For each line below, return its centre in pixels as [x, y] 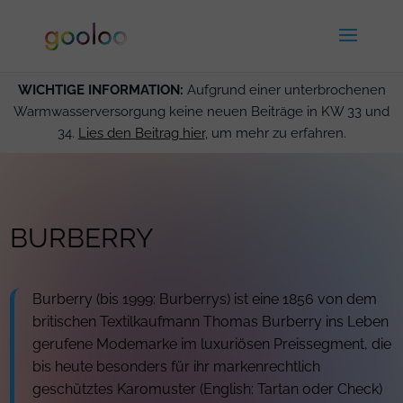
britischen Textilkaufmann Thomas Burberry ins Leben [211, 322]
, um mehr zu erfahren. [275, 133]
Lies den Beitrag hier [141, 133]
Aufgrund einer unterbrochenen [284, 90]
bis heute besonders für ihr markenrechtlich [177, 367]
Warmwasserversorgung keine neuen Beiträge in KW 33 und [201, 112]
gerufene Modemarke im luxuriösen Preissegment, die [212, 344]
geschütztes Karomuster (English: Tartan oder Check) [208, 389]
